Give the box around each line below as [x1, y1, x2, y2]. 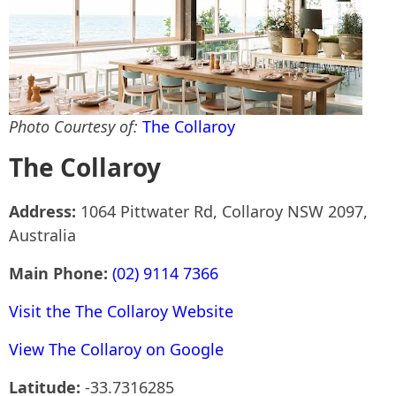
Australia [9, 225, 76, 246]
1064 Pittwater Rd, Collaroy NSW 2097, [80, 201, 368, 222]
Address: [9, 201, 80, 222]
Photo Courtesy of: [9, 116, 142, 137]
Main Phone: [9, 263, 112, 284]
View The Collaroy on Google [9, 339, 224, 360]
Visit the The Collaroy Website [9, 301, 233, 322]
